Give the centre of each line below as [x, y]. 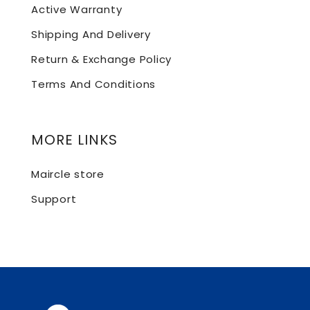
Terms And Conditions [93, 84]
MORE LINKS [74, 140]
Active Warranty [77, 9]
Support [54, 199]
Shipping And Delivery [91, 34]
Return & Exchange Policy [101, 59]
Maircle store [68, 174]
